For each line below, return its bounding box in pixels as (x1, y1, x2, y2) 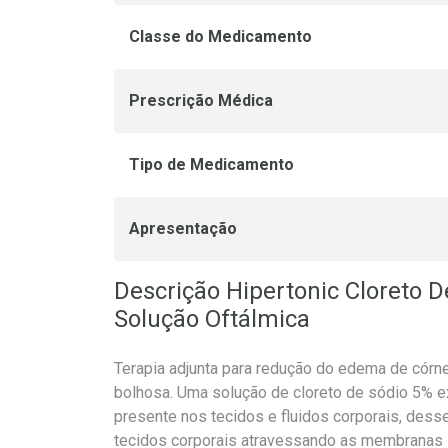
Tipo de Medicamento (129, 155, 294, 175)
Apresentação (129, 219, 237, 239)
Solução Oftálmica (114, 305, 310, 334)
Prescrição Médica (129, 91, 273, 111)
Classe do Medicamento (129, 27, 312, 47)
